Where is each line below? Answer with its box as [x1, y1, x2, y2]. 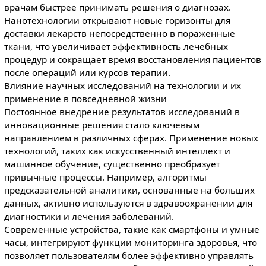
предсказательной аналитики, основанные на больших [4, 184, 255, 196]
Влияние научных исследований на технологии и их [4, 80, 241, 91]
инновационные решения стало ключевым [4, 119, 199, 131]
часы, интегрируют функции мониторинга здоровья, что [4, 236, 257, 248]
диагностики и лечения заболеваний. [4, 210, 174, 222]
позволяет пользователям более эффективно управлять [4, 249, 254, 261]
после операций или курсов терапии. [4, 66, 170, 78]
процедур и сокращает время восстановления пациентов [4, 53, 261, 65]
